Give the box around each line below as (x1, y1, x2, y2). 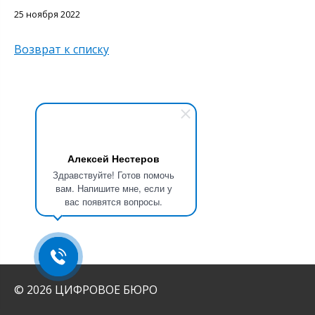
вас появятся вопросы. (65, 195, 162, 208)
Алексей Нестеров (67, 151, 160, 165)
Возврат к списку (14, 41, 109, 57)
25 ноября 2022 (14, 8, 80, 20)
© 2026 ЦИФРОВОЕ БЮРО (14, 282, 157, 297)
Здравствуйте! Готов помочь (53, 168, 174, 181)
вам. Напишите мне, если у (55, 181, 172, 195)
